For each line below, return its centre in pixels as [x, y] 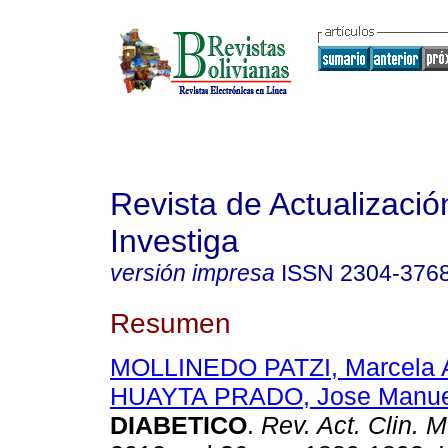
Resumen [170, 322]
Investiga [174, 241]
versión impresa [192, 273]
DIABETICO [178, 425]
